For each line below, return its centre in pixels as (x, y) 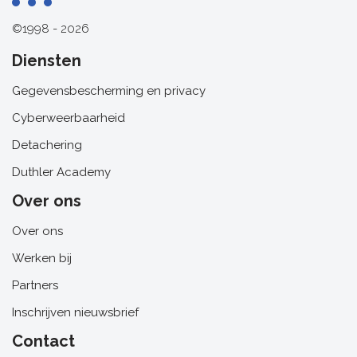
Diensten (47, 61)
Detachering (47, 145)
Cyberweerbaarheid (69, 118)
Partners (35, 286)
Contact (43, 341)
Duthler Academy (61, 173)
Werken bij (42, 259)
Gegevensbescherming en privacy (109, 91)
